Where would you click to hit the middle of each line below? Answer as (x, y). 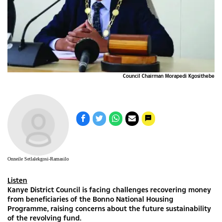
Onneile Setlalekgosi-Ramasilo (38, 159)
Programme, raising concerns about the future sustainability (109, 208)
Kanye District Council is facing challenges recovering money (109, 189)
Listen (17, 180)
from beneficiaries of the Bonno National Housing (90, 199)
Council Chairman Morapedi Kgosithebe (169, 76)
